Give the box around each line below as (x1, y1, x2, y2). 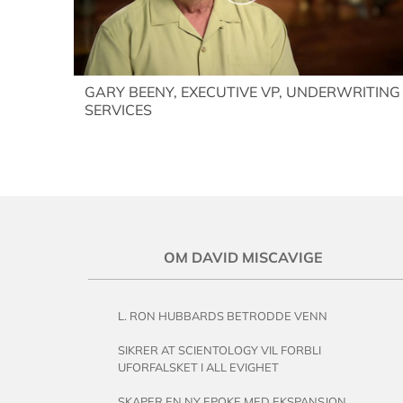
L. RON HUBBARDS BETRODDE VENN (117, 308, 327, 323)
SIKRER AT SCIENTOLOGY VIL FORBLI (117, 343, 321, 357)
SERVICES (85, 101, 152, 120)
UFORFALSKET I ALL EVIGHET (117, 360, 279, 374)
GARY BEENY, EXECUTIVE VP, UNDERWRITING (85, 83, 400, 102)
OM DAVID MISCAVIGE (163, 248, 323, 267)
